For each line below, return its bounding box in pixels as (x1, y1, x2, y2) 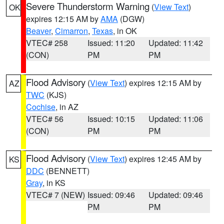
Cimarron (55, 25, 88, 36)
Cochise (26, 101, 55, 112)
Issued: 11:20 (87, 37, 135, 48)
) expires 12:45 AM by (124, 153, 201, 164)
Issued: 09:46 (87, 189, 135, 200)
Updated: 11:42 (148, 37, 203, 48)
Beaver (26, 25, 51, 36)
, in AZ (55, 101, 78, 112)
